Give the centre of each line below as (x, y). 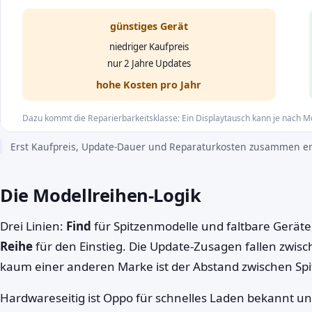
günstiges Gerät (149, 26)
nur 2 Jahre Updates (149, 63)
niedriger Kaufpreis (149, 46)
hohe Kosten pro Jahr (149, 84)
